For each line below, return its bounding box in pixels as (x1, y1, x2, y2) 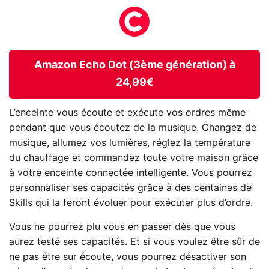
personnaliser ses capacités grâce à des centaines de (9, 183, 252, 193)
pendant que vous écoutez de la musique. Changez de (9, 122, 256, 133)
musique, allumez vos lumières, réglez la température (9, 138, 250, 148)
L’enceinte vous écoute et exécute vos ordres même (9, 107, 246, 118)
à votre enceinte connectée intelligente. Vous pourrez (9, 168, 252, 178)
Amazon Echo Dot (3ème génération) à (34, 59, 235, 71)
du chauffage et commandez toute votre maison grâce (9, 153, 258, 163)
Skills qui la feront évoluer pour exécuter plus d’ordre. (9, 198, 253, 208)
